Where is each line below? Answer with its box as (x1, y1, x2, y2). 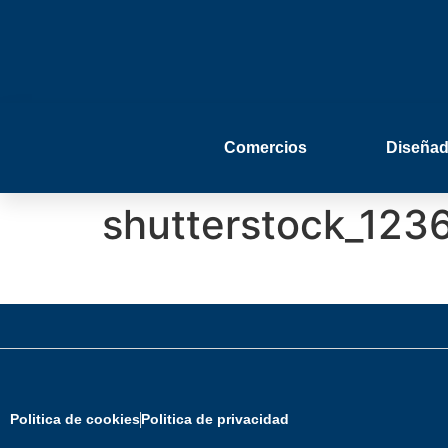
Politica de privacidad (141, 411, 289, 428)
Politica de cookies (10, 411, 140, 428)
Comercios (224, 139, 307, 157)
